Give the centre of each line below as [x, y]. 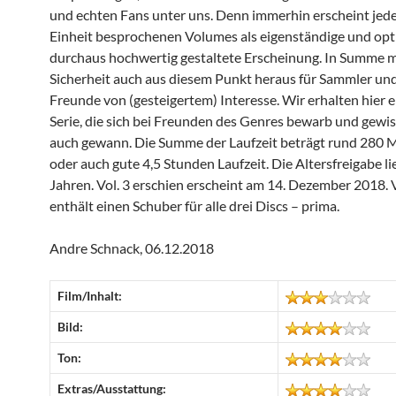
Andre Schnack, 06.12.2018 [132, 248]
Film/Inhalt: [90, 296]
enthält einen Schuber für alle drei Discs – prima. [194, 206]
